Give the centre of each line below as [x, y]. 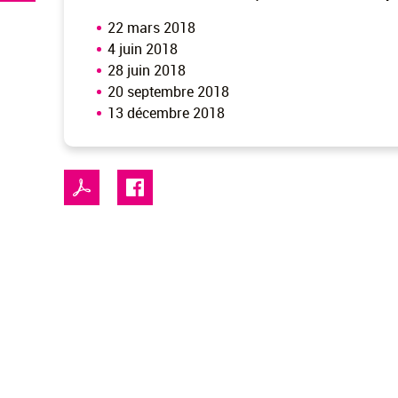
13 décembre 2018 [166, 113]
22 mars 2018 [151, 28]
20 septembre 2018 [168, 92]
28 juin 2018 [147, 70]
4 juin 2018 [143, 49]
